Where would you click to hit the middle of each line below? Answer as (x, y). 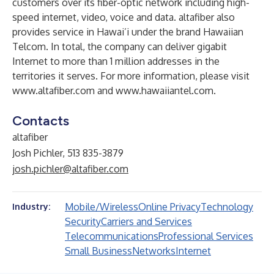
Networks (154, 251)
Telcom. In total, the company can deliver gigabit (120, 46)
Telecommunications (112, 236)
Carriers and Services (146, 221)
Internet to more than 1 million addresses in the (116, 61)
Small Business (98, 251)
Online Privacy (169, 207)
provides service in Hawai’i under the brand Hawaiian (128, 32)
